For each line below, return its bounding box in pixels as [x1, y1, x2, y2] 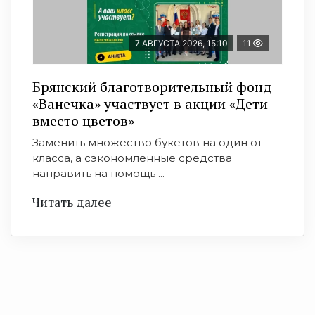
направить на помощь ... [32, 167, 165, 181]
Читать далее [32, 193, 112, 211]
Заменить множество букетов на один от [32, 136, 262, 150]
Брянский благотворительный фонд [32, 77, 272, 97]
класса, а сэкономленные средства [32, 151, 232, 165]
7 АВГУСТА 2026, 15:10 [135, 38, 228, 49]
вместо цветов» [32, 111, 134, 131]
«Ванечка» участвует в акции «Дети [32, 94, 268, 114]
